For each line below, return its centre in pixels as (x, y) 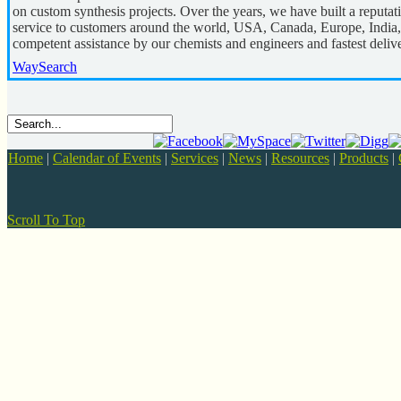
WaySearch (45, 67)
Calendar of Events (107, 158)
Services (195, 158)
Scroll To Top (46, 220)
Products (364, 158)
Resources (300, 158)
